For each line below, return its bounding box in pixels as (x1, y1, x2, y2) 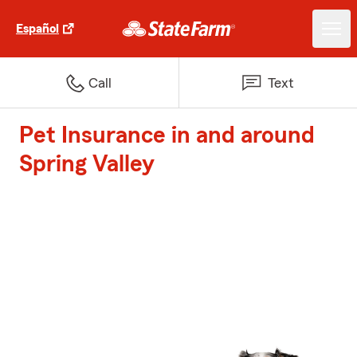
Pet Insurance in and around (19, 124, 315, 147)
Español (16, 22, 59, 35)
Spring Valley (19, 152, 155, 176)
